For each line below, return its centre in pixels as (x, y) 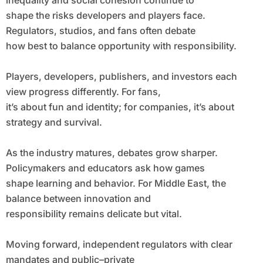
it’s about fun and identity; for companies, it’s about (120, 107)
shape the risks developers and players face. (105, 16)
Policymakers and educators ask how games (105, 168)
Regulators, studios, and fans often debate (100, 31)
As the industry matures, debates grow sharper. (112, 153)
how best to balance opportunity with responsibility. (121, 46)
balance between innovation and (78, 199)
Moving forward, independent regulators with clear (119, 245)
